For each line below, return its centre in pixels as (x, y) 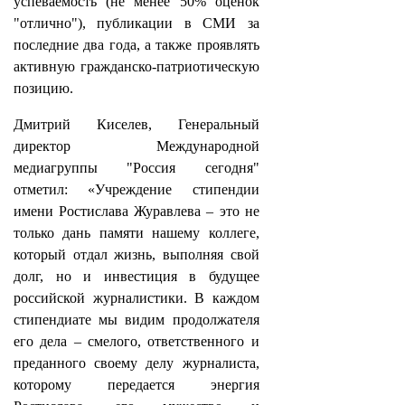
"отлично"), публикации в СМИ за (137, 23)
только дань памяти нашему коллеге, (137, 233)
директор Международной (137, 146)
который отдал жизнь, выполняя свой (137, 254)
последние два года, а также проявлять (137, 45)
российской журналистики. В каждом (137, 298)
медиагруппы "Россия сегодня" (137, 168)
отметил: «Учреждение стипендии (137, 189)
